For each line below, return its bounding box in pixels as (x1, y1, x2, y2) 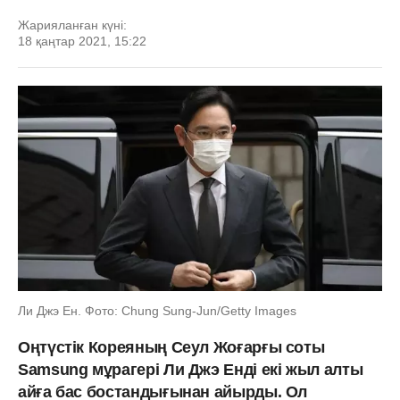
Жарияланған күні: (18, 18, 127, 32)
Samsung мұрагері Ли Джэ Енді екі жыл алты (18, 360, 363, 379)
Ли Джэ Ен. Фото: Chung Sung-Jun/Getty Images (18, 303, 296, 318)
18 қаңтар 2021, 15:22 (18, 34, 146, 48)
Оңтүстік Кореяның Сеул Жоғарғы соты (18, 337, 325, 356)
